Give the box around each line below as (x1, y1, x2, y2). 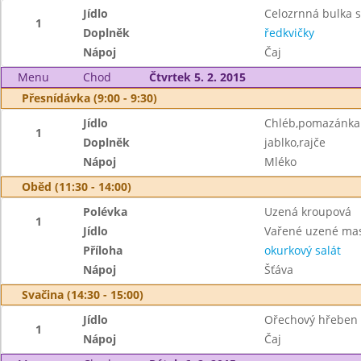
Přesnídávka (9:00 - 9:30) (22, 90, 157, 106)
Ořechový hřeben (263, 312, 358, 327)
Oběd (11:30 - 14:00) (22, 179, 131, 194)
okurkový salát (263, 243, 341, 258)
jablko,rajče (263, 135, 326, 150)
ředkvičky (263, 25, 314, 40)
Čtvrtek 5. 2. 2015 (148, 69, 246, 85)
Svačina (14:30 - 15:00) (22, 287, 143, 302)
